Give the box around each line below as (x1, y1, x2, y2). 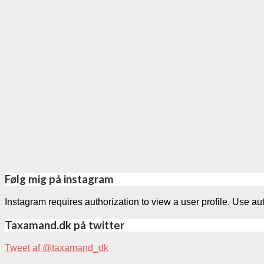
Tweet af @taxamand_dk (5, 242, 108, 253)
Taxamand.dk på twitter (5, 218, 124, 232)
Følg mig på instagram (5, 173, 114, 186)
